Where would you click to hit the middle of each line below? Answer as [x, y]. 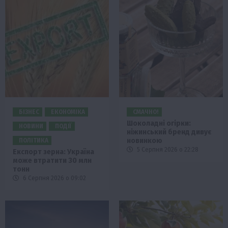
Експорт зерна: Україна [53, 152]
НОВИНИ [31, 126]
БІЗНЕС [29, 112]
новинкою [145, 140]
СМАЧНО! [146, 112]
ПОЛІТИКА [34, 140]
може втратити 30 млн [52, 160]
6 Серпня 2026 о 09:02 [54, 178]
